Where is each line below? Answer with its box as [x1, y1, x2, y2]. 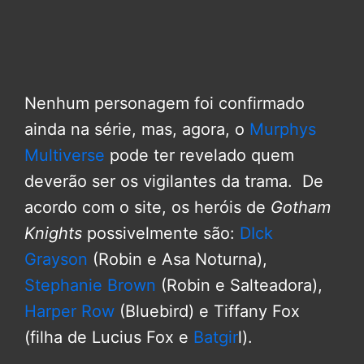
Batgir [193, 327, 238, 348]
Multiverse [24, 145, 105, 166]
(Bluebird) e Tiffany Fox [115, 301, 300, 322]
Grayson [24, 249, 88, 270]
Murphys [249, 119, 316, 140]
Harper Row [24, 301, 115, 322]
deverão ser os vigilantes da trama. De [24, 171, 323, 192]
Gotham [271, 197, 331, 218]
